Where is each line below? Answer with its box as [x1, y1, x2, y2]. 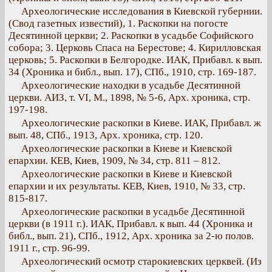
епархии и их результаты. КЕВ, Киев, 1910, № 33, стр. [8, 180, 245, 192]
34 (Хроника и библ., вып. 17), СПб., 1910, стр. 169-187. [8, 66, 256, 78]
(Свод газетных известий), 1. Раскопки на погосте [8, 18, 228, 29]
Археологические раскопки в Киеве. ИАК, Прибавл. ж [21, 117, 261, 129]
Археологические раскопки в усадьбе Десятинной [21, 206, 245, 217]
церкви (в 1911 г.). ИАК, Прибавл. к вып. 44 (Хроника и [8, 218, 253, 229]
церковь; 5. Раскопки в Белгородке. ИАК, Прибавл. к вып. [8, 54, 262, 66]
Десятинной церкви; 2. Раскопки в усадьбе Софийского [8, 30, 254, 41]
